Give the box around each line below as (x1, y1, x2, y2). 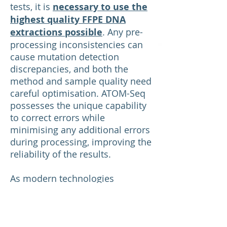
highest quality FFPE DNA (10, 13, 126, 26)
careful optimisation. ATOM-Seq (10, 87, 145, 99)
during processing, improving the (10, 136, 152, 148)
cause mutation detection (10, 51, 119, 63)
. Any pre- (102, 26, 143, 38)
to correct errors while (10, 111, 105, 124)
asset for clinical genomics (10, 209, 124, 221)
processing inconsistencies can (10, 39, 143, 51)
